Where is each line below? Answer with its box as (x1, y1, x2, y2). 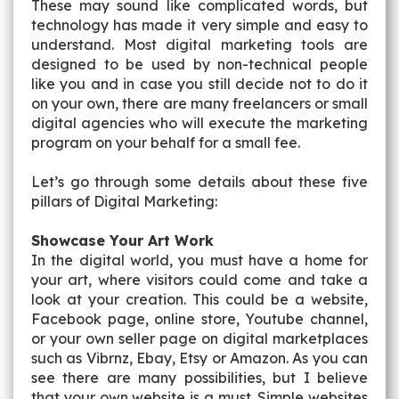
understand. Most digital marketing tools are (31, 36, 368, 53)
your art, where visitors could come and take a (31, 271, 368, 289)
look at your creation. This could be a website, (31, 290, 368, 308)
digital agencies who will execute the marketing (31, 114, 368, 132)
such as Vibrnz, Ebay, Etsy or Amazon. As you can (31, 349, 368, 367)
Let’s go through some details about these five (31, 173, 368, 191)
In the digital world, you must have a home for (31, 251, 368, 269)
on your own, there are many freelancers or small (31, 94, 368, 112)
